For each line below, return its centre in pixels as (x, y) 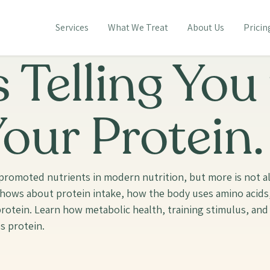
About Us (206, 27)
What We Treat (138, 27)
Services (72, 27)
